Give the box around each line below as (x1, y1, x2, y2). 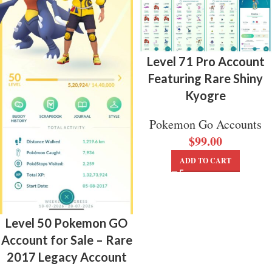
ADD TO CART (180, 155, 231, 166)
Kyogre (185, 87, 226, 103)
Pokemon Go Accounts (149, 115, 262, 132)
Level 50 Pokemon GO (5, 216, 127, 231)
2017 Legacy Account (6, 250, 127, 265)
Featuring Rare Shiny (148, 70, 263, 86)
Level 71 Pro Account (146, 53, 265, 69)
